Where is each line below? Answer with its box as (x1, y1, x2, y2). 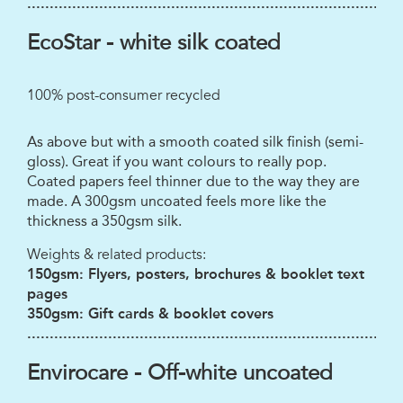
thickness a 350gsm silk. (27, 212, 182, 230)
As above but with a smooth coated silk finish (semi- (27, 133, 363, 151)
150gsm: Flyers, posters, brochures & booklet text (27, 265, 364, 283)
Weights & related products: (27, 246, 206, 264)
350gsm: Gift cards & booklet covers (27, 305, 273, 323)
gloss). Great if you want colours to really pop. (27, 153, 327, 171)
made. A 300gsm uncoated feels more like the (27, 193, 327, 210)
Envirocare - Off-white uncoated (27, 360, 339, 387)
